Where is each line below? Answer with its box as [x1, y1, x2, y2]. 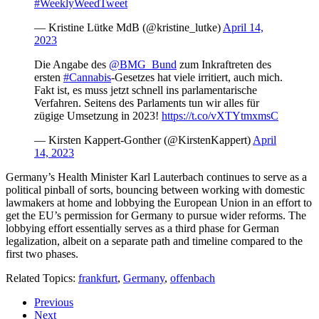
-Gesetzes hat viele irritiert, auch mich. [111, 70, 283, 83]
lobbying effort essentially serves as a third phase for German [6, 221, 279, 234]
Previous [34, 296, 73, 308]
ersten [34, 70, 63, 83]
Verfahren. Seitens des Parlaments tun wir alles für [34, 96, 259, 109]
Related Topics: [6, 271, 78, 284]
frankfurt [78, 271, 117, 284]
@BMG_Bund [109, 58, 177, 70]
